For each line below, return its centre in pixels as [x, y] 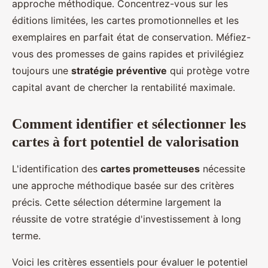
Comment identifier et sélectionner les [129, 124]
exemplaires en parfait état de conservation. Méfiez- [131, 37]
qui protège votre [208, 71]
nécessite [223, 169]
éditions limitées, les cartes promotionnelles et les [125, 21]
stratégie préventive [119, 71]
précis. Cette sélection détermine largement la [117, 202]
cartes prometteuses [150, 169]
